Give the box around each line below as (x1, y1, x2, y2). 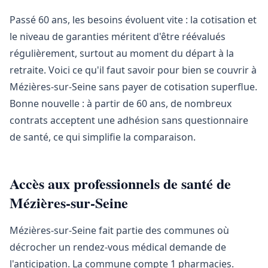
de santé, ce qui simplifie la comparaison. (10, 130, 196, 144)
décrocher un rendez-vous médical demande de (10, 240, 226, 254)
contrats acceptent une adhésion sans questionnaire (10, 114, 248, 127)
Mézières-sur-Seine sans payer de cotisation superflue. (10, 80, 257, 93)
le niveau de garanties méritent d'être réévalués (10, 30, 226, 43)
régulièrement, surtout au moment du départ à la (10, 47, 234, 60)
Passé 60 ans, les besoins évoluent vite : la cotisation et (10, 13, 257, 26)
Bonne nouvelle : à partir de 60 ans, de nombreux (10, 97, 232, 110)
